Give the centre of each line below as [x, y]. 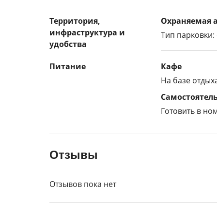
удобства [68, 44]
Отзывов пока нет [83, 184]
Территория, [75, 21]
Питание [68, 66]
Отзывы [74, 155]
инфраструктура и [87, 32]
